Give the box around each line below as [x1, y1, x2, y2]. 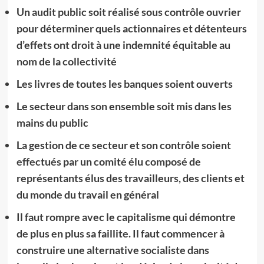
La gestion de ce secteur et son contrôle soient [16, 138, 231, 151]
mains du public [16, 116, 88, 129]
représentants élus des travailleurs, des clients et [16, 171, 245, 184]
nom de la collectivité [16, 55, 117, 68]
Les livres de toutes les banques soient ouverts [16, 77, 233, 90]
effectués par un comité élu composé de [16, 155, 201, 168]
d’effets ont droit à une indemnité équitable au [16, 38, 230, 51]
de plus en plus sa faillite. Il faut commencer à [16, 227, 225, 240]
